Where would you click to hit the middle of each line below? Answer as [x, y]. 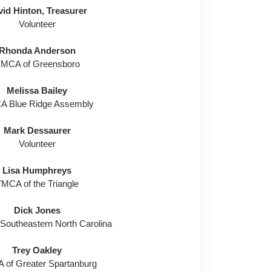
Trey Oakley [37, 250]
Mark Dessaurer [37, 130]
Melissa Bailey [37, 90]
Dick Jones [37, 210]
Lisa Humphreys [37, 170]
